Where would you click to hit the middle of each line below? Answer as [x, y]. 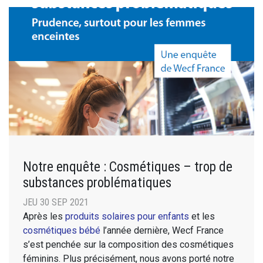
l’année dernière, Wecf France [162, 230]
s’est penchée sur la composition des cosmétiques [128, 244]
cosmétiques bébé [62, 230]
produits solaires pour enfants [127, 216]
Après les [44, 216]
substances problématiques [97, 182]
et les [202, 216]
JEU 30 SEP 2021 [56, 202]
